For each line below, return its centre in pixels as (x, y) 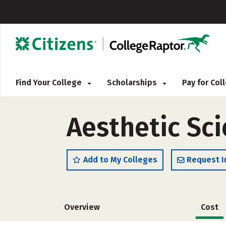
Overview (82, 207)
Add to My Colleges (120, 160)
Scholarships (133, 82)
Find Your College (50, 82)
